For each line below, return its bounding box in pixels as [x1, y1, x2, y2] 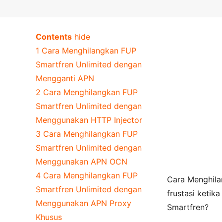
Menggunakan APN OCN [36, 156, 127, 166]
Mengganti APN [36, 73, 94, 83]
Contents [36, 31, 72, 42]
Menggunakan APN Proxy [36, 198, 131, 208]
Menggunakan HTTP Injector [36, 114, 142, 125]
